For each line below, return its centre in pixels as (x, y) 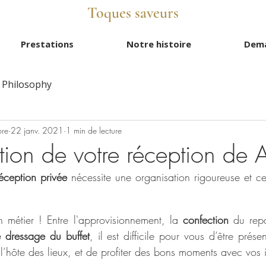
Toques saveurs (133, 13)
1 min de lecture (94, 130)
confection (205, 220)
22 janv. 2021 (37, 130)
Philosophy (27, 84)
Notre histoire (159, 44)
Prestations (47, 44)
